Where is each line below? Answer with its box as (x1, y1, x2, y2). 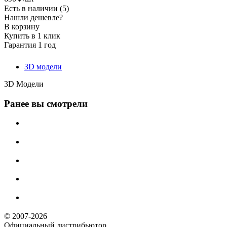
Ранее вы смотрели (4, 98, 88, 109)
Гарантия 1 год (4, 40, 56, 49)
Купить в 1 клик (4, 31, 60, 40)
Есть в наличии (4, 4, 60, 13)
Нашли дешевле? (4, 13, 63, 22)
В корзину (4, 22, 40, 31)
